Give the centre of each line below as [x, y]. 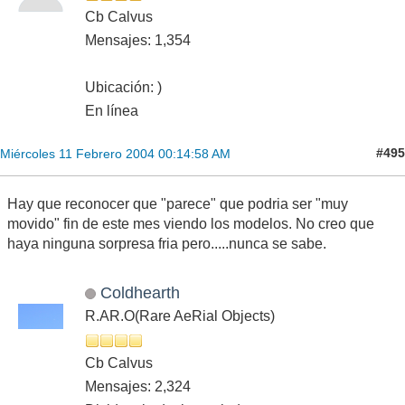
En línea [112, 110]
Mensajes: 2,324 [138, 386]
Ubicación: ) [123, 87]
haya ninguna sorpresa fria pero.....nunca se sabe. [167, 243]
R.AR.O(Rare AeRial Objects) [180, 316]
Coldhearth [140, 292]
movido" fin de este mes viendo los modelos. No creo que [191, 223]
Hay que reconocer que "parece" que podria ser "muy [178, 203]
